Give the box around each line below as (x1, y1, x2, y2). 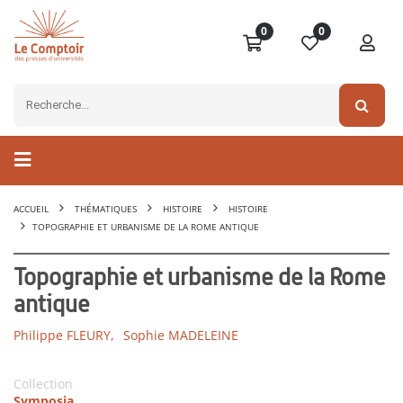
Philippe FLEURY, (13, 327, 114, 345)
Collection (13, 375, 73, 393)
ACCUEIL (13, 202, 49, 216)
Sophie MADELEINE (123, 327, 238, 345)
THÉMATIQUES (75, 202, 137, 216)
